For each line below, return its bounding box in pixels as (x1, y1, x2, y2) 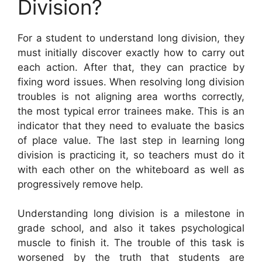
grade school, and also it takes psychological (18, 222, 244, 235)
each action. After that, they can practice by (18, 61, 244, 73)
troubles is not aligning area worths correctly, (18, 90, 244, 102)
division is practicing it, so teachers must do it (18, 149, 244, 161)
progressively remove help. (18, 178, 143, 190)
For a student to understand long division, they (18, 32, 244, 44)
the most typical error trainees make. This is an (18, 105, 244, 117)
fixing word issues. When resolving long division (18, 75, 244, 88)
